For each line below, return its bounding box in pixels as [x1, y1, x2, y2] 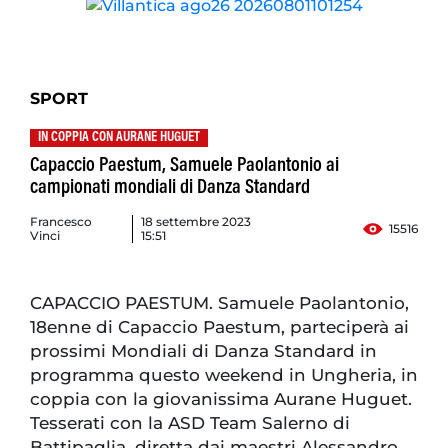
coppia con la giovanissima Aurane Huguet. [30, 389, 412, 410]
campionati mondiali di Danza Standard [30, 178, 310, 199]
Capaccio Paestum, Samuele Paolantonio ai [30, 156, 339, 177]
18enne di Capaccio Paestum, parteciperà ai [30, 317, 409, 338]
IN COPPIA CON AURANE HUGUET [38, 131, 200, 146]
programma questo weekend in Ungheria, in [30, 365, 418, 386]
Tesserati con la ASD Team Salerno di [30, 413, 350, 434]
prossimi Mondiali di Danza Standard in [30, 341, 377, 362]
